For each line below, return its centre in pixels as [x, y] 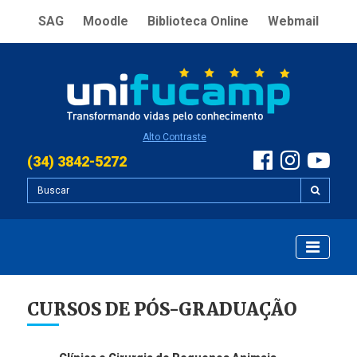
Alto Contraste [175, 137]
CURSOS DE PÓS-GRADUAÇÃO [163, 309]
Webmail [293, 21]
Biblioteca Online [198, 21]
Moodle [106, 21]
